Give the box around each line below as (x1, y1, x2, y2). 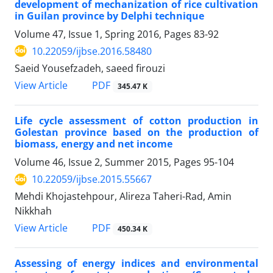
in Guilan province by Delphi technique (15, 9, 204, 23)
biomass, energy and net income (15, 137, 172, 151)
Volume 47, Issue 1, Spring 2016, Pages (15, 27, 194, 41)
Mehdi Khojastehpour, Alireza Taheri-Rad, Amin (15, 190, 232, 204)
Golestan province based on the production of (15, 126, 258, 140)
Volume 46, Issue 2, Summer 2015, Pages (15, 155, 204, 169)
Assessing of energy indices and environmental (15, 257, 258, 271)
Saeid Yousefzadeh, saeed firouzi (15, 61, 165, 75)
